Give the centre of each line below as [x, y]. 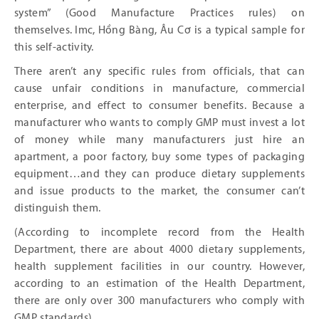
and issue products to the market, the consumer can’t [159, 192]
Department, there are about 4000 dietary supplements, [159, 250]
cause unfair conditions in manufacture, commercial [159, 89]
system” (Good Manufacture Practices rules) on [159, 14]
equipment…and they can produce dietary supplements [159, 174]
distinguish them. [58, 209]
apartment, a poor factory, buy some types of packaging [159, 157]
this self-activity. [54, 48]
